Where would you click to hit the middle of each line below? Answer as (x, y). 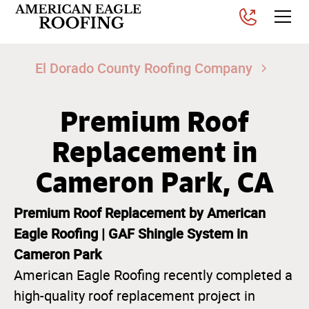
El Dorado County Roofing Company (143, 68)
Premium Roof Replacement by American (140, 213)
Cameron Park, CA (154, 182)
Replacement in (154, 152)
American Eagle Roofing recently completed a (153, 275)
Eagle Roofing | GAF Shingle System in (131, 233)
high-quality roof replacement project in (134, 296)
